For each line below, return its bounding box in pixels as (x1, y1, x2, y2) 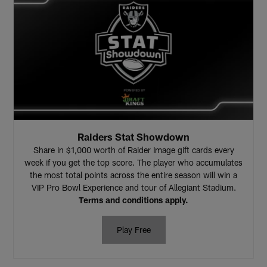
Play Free (116, 225, 151, 235)
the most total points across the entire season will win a (30, 170, 237, 181)
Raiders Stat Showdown (77, 131, 190, 143)
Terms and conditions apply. (79, 195, 188, 206)
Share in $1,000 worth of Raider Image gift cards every (33, 145, 234, 156)
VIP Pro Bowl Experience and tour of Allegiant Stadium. (31, 182, 236, 193)
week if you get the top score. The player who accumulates (24, 157, 243, 168)
